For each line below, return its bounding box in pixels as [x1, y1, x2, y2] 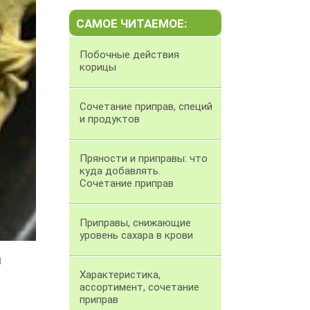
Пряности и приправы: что [80, 152, 208, 165]
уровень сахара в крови [80, 229, 193, 242]
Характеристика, [80, 268, 161, 282]
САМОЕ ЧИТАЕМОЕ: [76, 17, 187, 31]
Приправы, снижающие [80, 217, 191, 230]
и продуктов [80, 113, 140, 126]
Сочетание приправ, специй [80, 100, 212, 113]
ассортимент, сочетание [80, 281, 199, 294]
